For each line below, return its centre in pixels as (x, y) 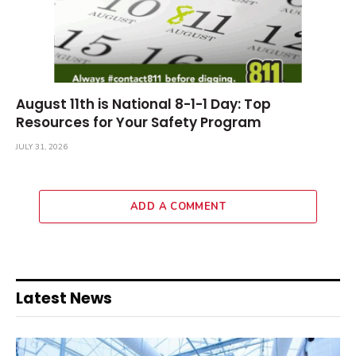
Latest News (64, 299)
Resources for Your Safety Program (139, 123)
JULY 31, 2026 (42, 147)
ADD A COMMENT (178, 207)
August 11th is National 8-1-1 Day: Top (143, 104)
